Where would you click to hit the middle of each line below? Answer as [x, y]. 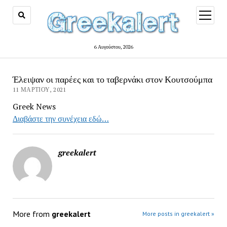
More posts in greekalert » [179, 214]
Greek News [34, 106]
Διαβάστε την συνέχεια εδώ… [61, 119]
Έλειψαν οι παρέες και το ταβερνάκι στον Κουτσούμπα [112, 79]
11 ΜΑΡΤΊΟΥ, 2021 [39, 89]
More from [32, 214]
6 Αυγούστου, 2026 [113, 47]
